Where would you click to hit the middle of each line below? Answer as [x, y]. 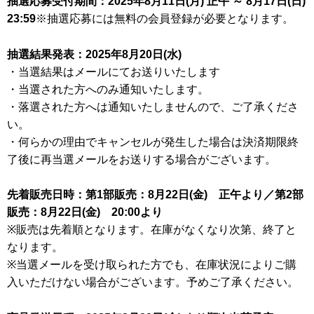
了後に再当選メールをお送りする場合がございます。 [142, 159]
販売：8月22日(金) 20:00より [85, 212]
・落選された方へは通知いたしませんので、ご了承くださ [153, 107]
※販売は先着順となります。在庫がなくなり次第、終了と [152, 230]
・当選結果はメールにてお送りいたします [114, 71]
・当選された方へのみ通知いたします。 [108, 89]
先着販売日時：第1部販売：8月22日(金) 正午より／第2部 [155, 195]
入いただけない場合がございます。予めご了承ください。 [153, 282]
